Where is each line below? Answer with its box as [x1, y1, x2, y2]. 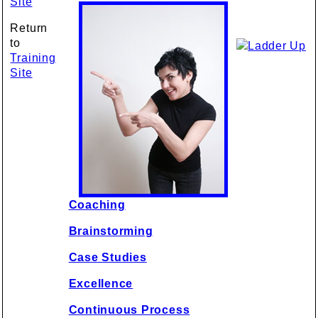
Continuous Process [68, 304, 190, 316]
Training [10, 52, 56, 64]
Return [10, 22, 48, 34]
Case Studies [68, 251, 147, 263]
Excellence [68, 278, 133, 290]
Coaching [68, 199, 126, 211]
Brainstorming [68, 225, 153, 237]
